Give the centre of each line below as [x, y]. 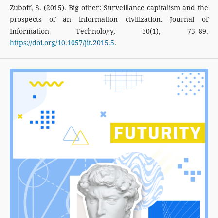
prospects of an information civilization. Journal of [109, 19]
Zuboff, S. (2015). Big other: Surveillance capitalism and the [109, 7]
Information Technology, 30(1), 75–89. [109, 31]
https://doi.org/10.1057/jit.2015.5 [62, 42]
